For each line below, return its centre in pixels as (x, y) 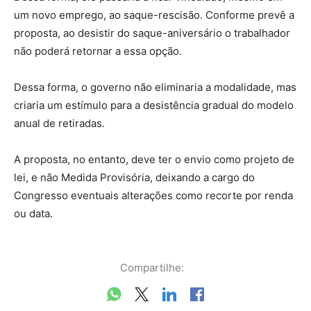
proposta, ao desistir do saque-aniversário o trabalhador (152, 33)
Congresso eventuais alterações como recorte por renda (153, 195)
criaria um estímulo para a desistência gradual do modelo (154, 105)
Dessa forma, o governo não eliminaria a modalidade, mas (155, 87)
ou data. (35, 213)
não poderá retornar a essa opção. (98, 51)
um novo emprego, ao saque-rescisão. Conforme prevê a (154, 15)
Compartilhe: (152, 267)
